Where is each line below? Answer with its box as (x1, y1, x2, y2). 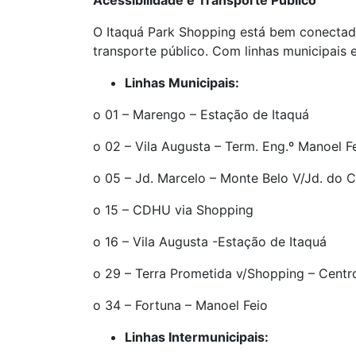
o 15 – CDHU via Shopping (93, 202, 253, 218)
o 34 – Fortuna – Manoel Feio (93, 297, 268, 313)
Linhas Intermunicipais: (125, 329, 269, 345)
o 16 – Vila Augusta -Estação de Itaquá (93, 234, 327, 250)
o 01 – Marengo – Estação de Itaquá (93, 106, 309, 122)
